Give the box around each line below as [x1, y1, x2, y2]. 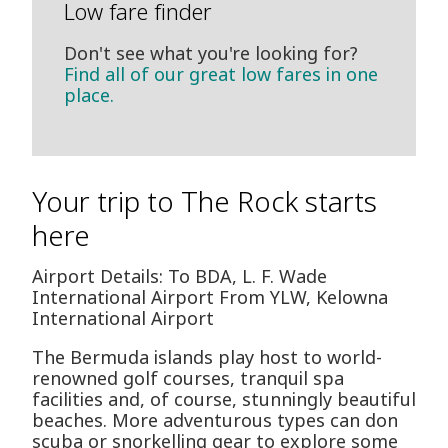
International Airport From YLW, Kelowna [32, 285, 388, 310]
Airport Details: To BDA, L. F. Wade [32, 264, 327, 289]
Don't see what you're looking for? [64, 41, 358, 66]
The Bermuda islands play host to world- [32, 345, 382, 370]
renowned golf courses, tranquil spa [32, 366, 344, 391]
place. [64, 83, 114, 108]
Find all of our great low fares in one [64, 62, 378, 87]
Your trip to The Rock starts [32, 182, 377, 221]
